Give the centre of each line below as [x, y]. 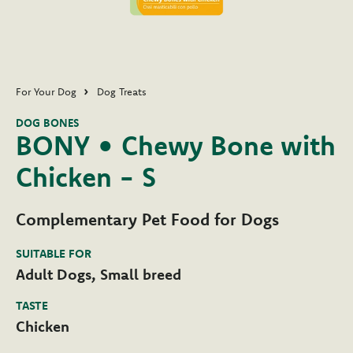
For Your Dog [46, 92]
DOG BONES [47, 123]
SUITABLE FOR [54, 254]
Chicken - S [86, 177]
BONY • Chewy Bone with [176, 146]
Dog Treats [122, 92]
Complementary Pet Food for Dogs [147, 219]
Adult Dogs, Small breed [98, 275]
